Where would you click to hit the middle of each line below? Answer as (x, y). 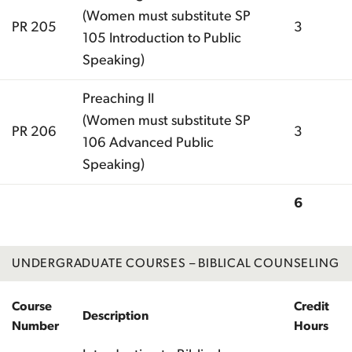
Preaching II (118, 99)
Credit (312, 306)
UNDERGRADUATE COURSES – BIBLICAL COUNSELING (176, 263)
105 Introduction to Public (162, 38)
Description (115, 315)
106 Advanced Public (148, 143)
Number (35, 326)
